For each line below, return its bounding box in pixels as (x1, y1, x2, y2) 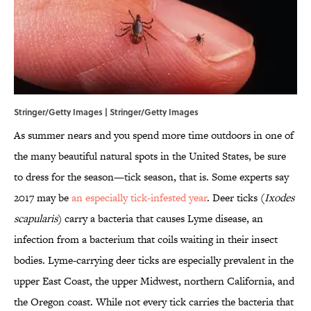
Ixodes (264, 190, 294, 205)
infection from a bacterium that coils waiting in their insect (14, 232, 278, 247)
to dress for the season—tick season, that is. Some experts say (14, 169, 289, 185)
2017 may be (14, 190, 72, 205)
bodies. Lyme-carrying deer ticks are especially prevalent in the (14, 253, 294, 268)
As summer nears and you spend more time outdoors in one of (14, 128, 294, 143)
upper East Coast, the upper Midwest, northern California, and (14, 274, 294, 289)
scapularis (14, 211, 58, 226)
